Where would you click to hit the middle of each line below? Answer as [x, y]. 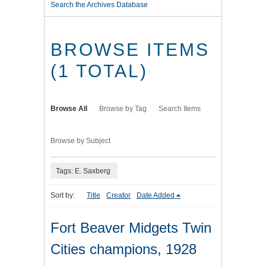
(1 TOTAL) [99, 71]
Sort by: [63, 196]
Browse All [69, 109]
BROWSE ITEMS [130, 50]
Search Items [180, 109]
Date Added [156, 196]
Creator [118, 196]
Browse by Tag [123, 109]
